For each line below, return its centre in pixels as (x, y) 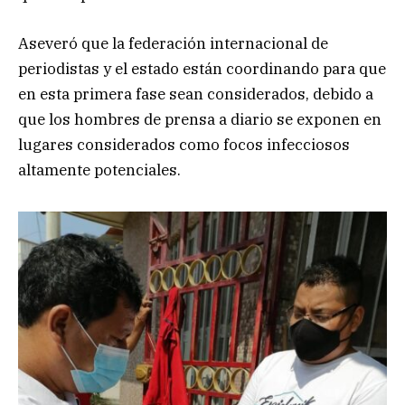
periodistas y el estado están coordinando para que (202, 68)
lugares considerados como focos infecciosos (184, 144)
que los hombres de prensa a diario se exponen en (200, 119)
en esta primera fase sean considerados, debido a (196, 94)
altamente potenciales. (99, 170)
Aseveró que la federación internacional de (173, 43)
